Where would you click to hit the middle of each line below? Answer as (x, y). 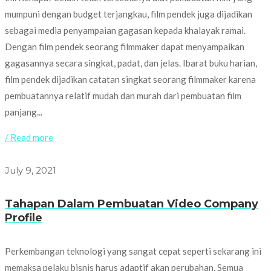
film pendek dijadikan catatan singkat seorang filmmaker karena (130, 80)
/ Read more (29, 138)
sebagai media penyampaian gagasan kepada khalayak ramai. (125, 31)
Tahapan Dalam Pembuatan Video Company (132, 204)
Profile (24, 217)
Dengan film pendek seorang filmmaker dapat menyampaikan (125, 47)
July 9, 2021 (31, 171)
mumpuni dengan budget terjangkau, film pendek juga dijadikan (129, 14)
